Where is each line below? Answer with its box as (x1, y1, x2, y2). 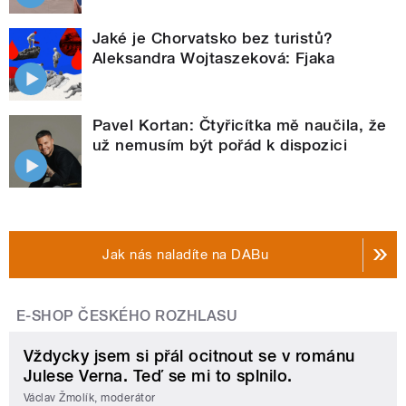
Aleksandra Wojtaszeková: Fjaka (92, 49, 335, 68)
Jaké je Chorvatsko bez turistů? (92, 29, 333, 48)
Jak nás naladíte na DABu (102, 246, 269, 264)
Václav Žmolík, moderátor (24, 391, 156, 404)
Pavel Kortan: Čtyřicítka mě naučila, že (92, 116, 387, 135)
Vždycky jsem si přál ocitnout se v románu (24, 346, 355, 366)
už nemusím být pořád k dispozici (92, 136, 348, 155)
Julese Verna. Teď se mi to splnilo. (24, 366, 293, 386)
